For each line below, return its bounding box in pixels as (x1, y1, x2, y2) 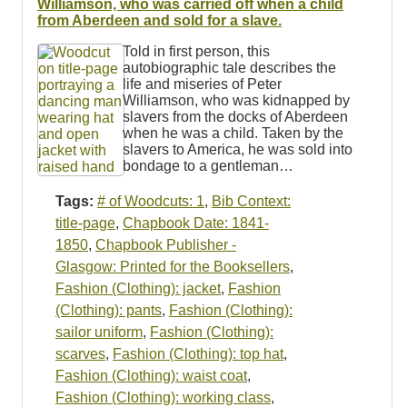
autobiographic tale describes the (122, 59, 336, 75)
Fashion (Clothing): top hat (113, 345, 283, 362)
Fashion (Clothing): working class (55, 389, 271, 405)
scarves (55, 345, 105, 362)
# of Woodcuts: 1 (97, 193, 204, 209)
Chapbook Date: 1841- (123, 214, 269, 231)
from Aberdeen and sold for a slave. (37, 12, 282, 28)
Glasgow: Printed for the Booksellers (55, 258, 290, 274)
